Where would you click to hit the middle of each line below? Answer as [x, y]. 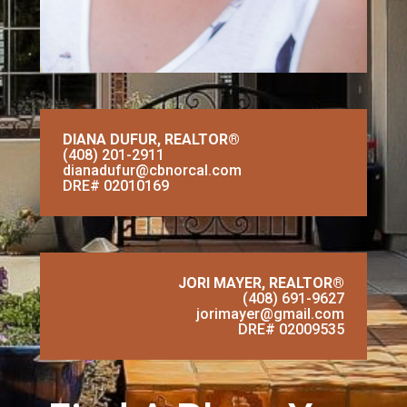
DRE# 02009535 [291, 330]
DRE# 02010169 [116, 186]
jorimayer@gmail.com [270, 314]
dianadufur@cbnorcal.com [152, 171]
